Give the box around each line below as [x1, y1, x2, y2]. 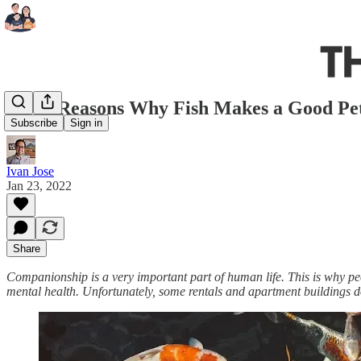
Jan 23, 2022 [6, 178, 72, 193]
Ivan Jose [6, 164, 54, 178]
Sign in [70, 117, 102, 130]
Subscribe [10, 117, 57, 130]
